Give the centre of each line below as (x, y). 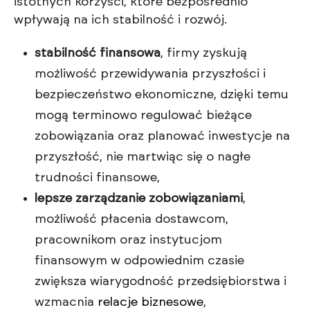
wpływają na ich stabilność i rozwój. (120, 20)
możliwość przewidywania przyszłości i (150, 74)
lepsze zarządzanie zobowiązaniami (139, 199)
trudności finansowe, (97, 178)
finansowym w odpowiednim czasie (139, 261)
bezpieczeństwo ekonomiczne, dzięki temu (162, 95)
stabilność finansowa (98, 54)
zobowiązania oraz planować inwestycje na (162, 137)
